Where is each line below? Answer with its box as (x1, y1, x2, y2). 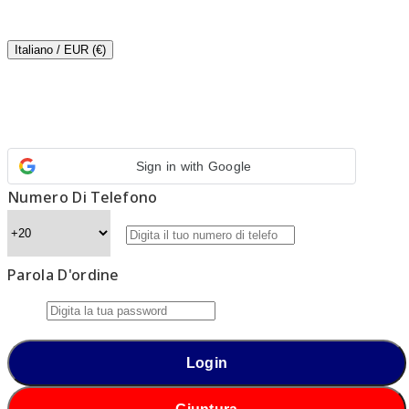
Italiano (15, 43, 57, 57)
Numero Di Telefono (7, 187, 158, 207)
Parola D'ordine (7, 265, 120, 285)
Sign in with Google (135, 159, 252, 173)
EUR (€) (64, 43, 106, 57)
